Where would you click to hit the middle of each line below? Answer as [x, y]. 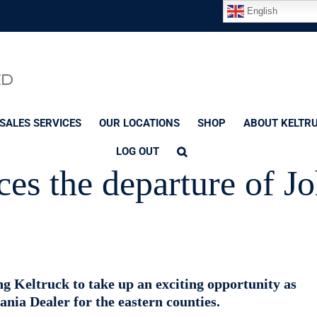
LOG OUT [138, 151]
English [261, 11]
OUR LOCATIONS [139, 123]
